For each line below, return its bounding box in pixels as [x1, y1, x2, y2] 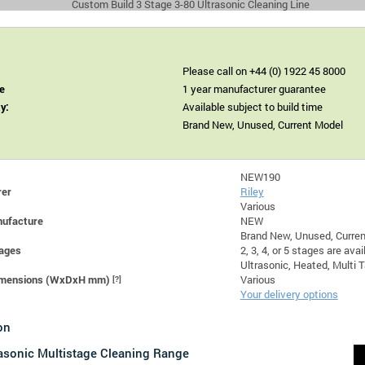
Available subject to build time [182, 99, 323, 113]
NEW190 [240, 169, 280, 183]
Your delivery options [240, 287, 338, 301]
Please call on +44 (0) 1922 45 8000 [182, 64, 345, 77]
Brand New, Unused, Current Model [182, 117, 343, 131]
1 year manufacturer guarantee [182, 81, 326, 95]
